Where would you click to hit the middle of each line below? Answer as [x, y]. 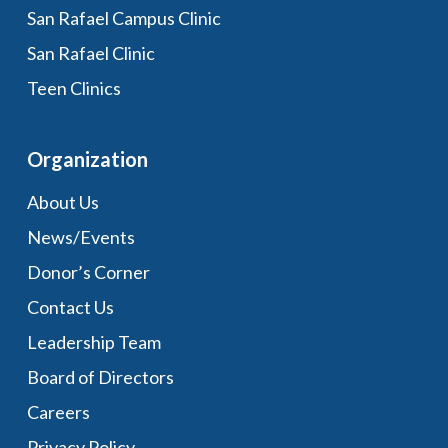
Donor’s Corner [88, 272]
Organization [87, 159]
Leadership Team [93, 342]
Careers [58, 412]
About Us [62, 202]
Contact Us [70, 307]
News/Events [80, 237]
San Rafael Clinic [90, 53]
